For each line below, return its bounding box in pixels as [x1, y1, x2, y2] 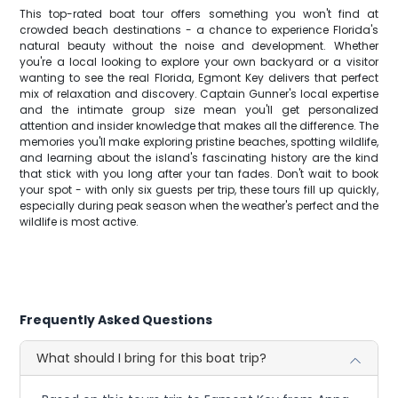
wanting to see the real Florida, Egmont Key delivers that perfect [20, 70, 378, 85]
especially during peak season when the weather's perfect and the [20, 198, 378, 213]
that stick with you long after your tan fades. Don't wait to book [20, 166, 378, 181]
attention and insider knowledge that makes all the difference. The [20, 118, 378, 133]
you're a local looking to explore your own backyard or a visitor [20, 54, 378, 69]
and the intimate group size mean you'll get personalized [20, 102, 378, 117]
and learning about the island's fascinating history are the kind [20, 150, 378, 165]
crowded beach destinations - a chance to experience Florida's [20, 22, 378, 37]
